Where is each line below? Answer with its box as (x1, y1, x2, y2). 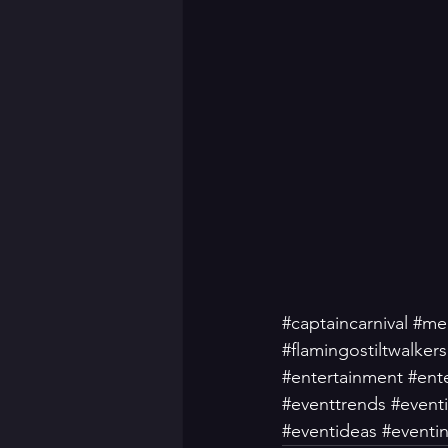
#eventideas (282, 420, 377, 442)
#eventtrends (282, 393, 386, 415)
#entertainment (282, 366, 403, 388)
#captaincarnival (282, 312, 408, 334)
